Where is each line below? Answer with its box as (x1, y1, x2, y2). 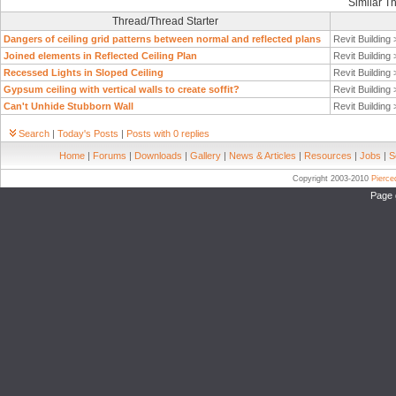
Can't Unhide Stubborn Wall (4, 101, 133, 111)
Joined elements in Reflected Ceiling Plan (4, 50, 197, 61)
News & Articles (229, 150, 296, 161)
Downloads (134, 150, 182, 161)
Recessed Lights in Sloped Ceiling (4, 67, 164, 78)
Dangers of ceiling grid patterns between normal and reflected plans (4, 34, 321, 44)
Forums (93, 150, 126, 161)
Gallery (190, 150, 221, 161)
